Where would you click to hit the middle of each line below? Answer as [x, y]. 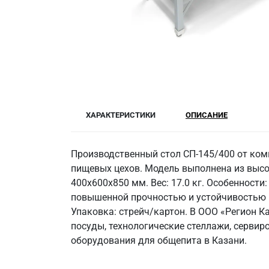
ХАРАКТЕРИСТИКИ [121, 115]
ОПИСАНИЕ [207, 115]
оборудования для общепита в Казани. [159, 240]
